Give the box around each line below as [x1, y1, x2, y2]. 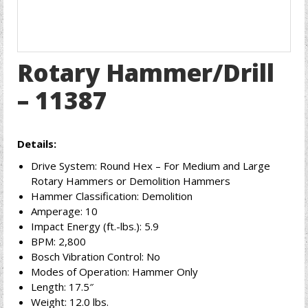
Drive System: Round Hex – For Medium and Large [31, 159, 270, 173]
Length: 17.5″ [31, 280, 93, 294]
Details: [17, 137, 56, 151]
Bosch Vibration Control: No [31, 250, 160, 263]
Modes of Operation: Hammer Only [31, 265, 198, 278]
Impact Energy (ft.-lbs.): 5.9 [31, 219, 159, 233]
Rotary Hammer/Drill [17, 56, 274, 89]
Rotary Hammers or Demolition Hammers [31, 174, 230, 188]
